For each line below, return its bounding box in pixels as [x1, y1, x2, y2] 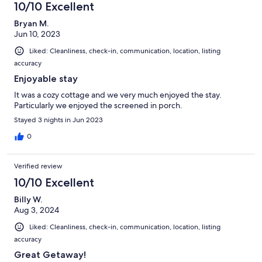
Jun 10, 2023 [14, 28, 60, 39]
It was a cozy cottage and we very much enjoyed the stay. [14, 89, 222, 100]
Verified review [14, 161, 63, 171]
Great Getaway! [14, 249, 86, 261]
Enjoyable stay [14, 73, 78, 84]
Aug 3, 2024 [14, 204, 59, 215]
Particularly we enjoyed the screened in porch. [14, 99, 182, 111]
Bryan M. [14, 18, 49, 29]
